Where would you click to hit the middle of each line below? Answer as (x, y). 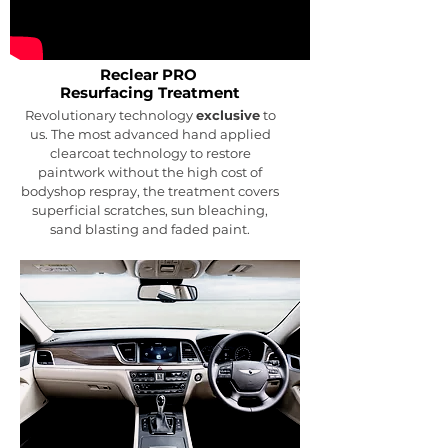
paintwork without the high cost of (150, 172)
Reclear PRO (150, 75)
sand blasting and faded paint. (150, 229)
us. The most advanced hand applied (150, 134)
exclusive (227, 115)
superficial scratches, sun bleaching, (150, 210)
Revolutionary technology (110, 115)
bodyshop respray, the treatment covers (150, 191)
